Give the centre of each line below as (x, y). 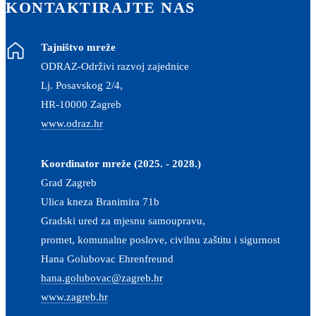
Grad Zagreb (69, 183)
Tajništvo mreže (78, 47)
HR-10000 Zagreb (81, 104)
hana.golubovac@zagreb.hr (102, 278)
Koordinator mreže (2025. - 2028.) (121, 164)
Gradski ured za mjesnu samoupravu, (123, 221)
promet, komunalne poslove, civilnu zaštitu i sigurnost (160, 240)
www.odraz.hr (72, 123)
